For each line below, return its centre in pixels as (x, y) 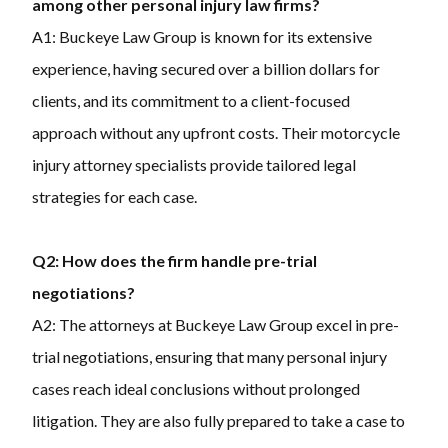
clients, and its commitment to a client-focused (191, 101)
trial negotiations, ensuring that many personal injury (209, 357)
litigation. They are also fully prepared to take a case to (218, 421)
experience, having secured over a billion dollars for (206, 69)
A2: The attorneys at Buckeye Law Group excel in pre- (215, 325)
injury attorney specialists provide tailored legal (194, 165)
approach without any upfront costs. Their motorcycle (216, 133)
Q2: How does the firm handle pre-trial (174, 261)
